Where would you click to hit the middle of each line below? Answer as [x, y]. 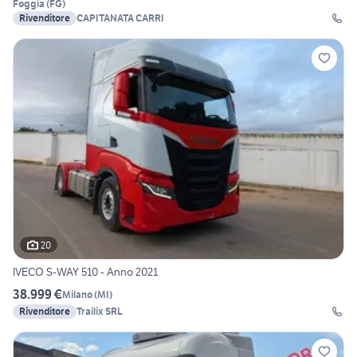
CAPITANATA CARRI [120, 18]
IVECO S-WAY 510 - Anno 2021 [85, 272]
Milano [77, 294]
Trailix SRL [100, 312]
